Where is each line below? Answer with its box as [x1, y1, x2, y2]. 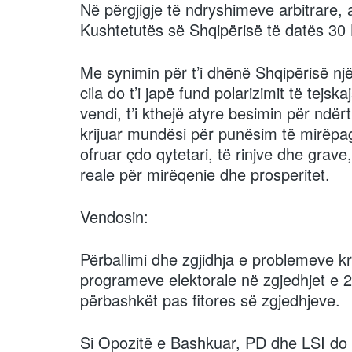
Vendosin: [80, 204, 148, 228]
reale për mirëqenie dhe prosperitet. [80, 162, 330, 185]
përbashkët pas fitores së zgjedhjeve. [80, 288, 340, 311]
